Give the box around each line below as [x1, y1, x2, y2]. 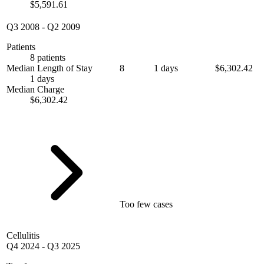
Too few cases [120, 199, 173, 210]
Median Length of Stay [6, 63, 93, 74]
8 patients [30, 52, 65, 63]
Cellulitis [6, 230, 39, 241]
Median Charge [6, 84, 64, 95]
